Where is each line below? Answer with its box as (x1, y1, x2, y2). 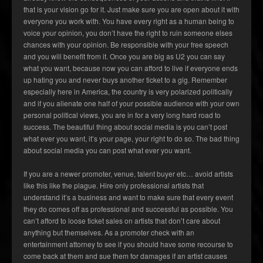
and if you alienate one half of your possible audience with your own (23, 98, 240, 109)
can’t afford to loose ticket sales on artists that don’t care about (23, 215, 220, 226)
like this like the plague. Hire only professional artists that (23, 180, 204, 191)
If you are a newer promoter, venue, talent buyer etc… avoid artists (23, 168, 233, 179)
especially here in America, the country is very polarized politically (23, 86, 232, 97)
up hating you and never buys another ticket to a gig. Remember (23, 75, 227, 85)
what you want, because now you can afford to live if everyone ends (23, 63, 238, 73)
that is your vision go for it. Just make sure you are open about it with (23, 4, 240, 15)
